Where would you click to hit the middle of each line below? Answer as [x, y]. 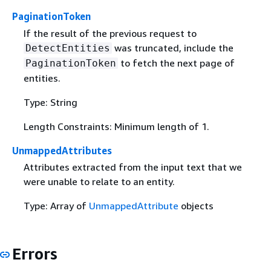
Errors [35, 253]
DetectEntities [67, 48]
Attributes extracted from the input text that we [132, 167]
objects [196, 205]
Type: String [50, 102]
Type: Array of [56, 205]
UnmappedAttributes [62, 150]
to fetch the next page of [176, 63]
